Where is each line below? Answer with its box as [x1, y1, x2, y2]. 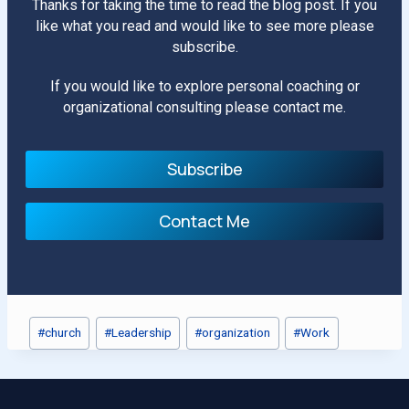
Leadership [111, 325, 173, 341]
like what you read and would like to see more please [35, 17, 374, 35]
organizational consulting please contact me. [63, 99, 346, 116]
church [45, 325, 82, 341]
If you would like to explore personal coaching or [49, 78, 360, 95]
